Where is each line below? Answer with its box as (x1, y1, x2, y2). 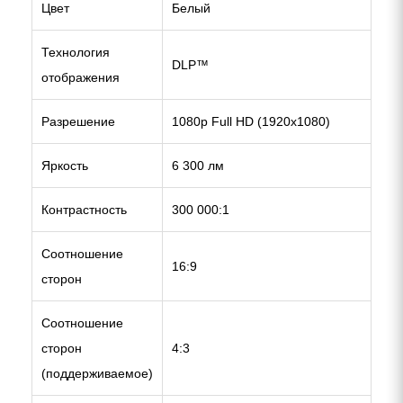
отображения (41, 70, 120, 85)
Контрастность (41, 202, 127, 217)
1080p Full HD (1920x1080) (172, 114, 330, 129)
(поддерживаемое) (41, 366, 153, 381)
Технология (41, 45, 110, 59)
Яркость (41, 158, 88, 173)
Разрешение (41, 114, 115, 129)
